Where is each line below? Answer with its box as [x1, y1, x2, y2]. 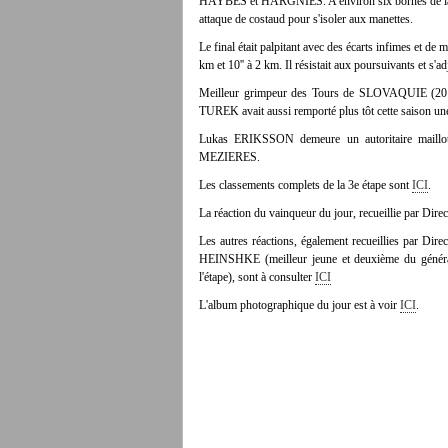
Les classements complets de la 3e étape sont [199, 178, 412, 192]
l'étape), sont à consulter [199, 270, 315, 284]
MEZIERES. [199, 150, 260, 164]
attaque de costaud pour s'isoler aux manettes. [199, 12, 416, 26]
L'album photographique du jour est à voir [199, 298, 400, 312]
